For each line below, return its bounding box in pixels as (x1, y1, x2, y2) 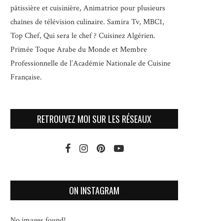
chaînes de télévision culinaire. (10, 17, 107, 27)
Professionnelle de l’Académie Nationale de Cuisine (10, 58, 171, 69)
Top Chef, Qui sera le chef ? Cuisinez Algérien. (10, 31, 155, 41)
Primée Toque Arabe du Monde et (10, 44, 120, 55)
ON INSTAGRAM (69, 184, 119, 197)
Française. (10, 72, 42, 82)
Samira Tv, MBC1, (107, 17, 164, 27)
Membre (120, 44, 147, 55)
